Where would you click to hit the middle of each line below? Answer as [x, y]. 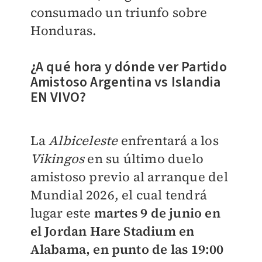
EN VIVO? [58, 97]
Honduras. [65, 30]
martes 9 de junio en [157, 213]
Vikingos [59, 158]
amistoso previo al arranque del [129, 177]
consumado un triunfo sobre [119, 12]
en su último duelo [145, 158]
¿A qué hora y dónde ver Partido [128, 67]
